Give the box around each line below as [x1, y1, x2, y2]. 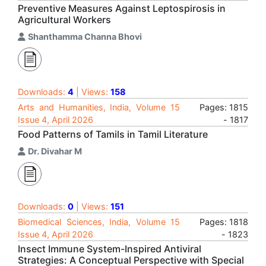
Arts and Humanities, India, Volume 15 [18, 102, 180, 112]
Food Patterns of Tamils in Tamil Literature [18, 128, 208, 140]
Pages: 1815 [199, 102, 248, 112]
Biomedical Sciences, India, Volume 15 [18, 217, 180, 227]
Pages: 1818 [199, 217, 248, 227]
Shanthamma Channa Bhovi [28, 31, 142, 42]
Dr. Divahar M [28, 146, 82, 156]
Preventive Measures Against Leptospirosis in [18, 2, 226, 14]
